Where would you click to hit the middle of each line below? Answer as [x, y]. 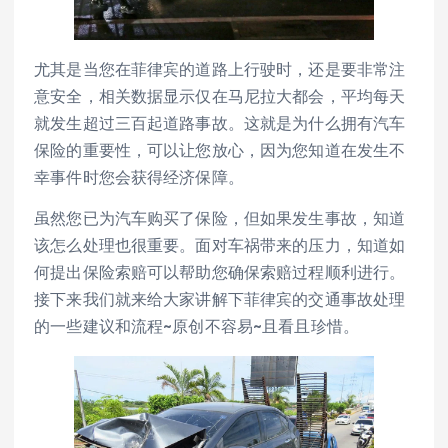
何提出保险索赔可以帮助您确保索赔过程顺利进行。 [220, 272]
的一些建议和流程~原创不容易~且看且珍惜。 [197, 326]
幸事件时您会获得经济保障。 [139, 177]
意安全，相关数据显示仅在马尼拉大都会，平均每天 [220, 96]
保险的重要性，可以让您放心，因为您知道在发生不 [220, 150]
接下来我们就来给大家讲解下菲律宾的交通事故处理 [220, 299]
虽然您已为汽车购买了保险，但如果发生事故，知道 [220, 218]
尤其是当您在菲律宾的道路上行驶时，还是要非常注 [220, 69]
